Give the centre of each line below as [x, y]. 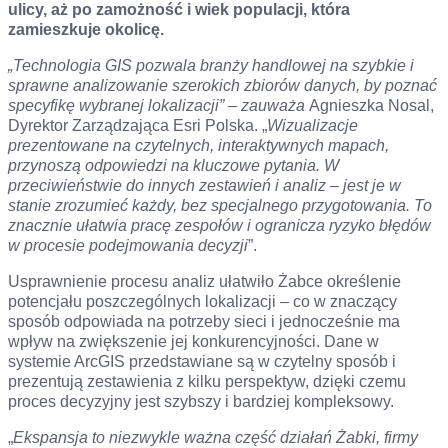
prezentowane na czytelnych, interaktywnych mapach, [198, 145]
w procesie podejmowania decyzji [128, 245]
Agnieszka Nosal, [371, 105]
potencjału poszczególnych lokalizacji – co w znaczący [202, 301]
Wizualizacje [312, 125]
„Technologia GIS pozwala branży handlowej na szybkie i [211, 65]
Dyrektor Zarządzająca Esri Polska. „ [137, 125]
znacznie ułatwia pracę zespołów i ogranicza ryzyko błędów [219, 225]
